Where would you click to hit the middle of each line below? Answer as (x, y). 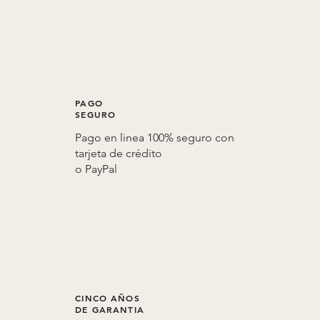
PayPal (101, 169)
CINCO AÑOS (107, 297)
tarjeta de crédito (119, 154)
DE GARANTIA (110, 309)
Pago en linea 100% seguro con (155, 138)
